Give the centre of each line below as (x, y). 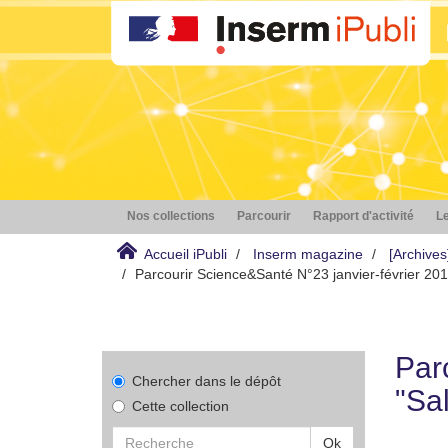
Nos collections (171, 216)
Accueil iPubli (185, 254)
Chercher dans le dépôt (206, 381)
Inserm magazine (308, 254)
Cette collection (180, 406)
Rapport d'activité (363, 216)
